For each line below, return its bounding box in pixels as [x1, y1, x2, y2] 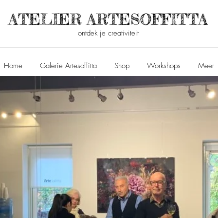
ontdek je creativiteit [78, 28, 139, 38]
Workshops [147, 61, 181, 71]
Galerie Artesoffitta [40, 61, 97, 71]
